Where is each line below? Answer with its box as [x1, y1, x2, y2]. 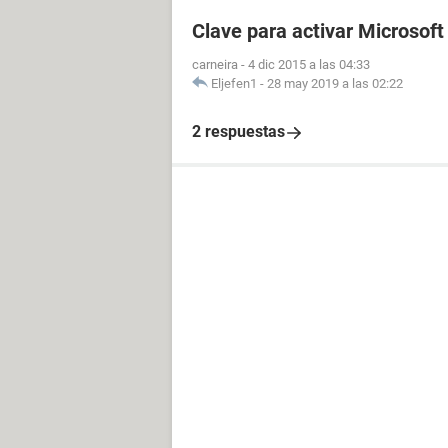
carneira [192, 57, 238, 72]
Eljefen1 [211, 76, 257, 91]
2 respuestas [192, 122, 285, 141]
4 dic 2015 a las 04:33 [248, 57, 370, 72]
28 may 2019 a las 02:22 [267, 76, 403, 91]
